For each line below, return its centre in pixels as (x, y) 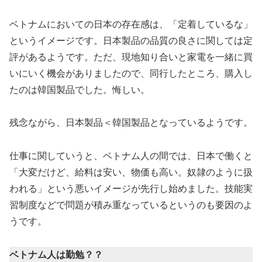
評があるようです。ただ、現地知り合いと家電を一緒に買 (131, 57)
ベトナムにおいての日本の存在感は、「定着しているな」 (131, 24)
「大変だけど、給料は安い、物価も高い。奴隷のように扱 (131, 173)
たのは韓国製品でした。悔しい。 (80, 89)
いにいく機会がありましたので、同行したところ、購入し (131, 73)
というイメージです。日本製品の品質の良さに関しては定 (131, 40)
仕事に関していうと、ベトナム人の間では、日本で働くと (131, 156)
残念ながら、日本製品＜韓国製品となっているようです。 (131, 123)
